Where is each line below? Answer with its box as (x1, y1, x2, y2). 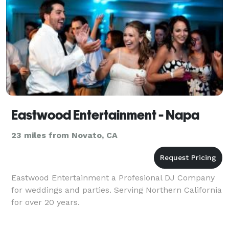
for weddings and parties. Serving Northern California (11, 185, 222, 195)
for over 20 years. (11, 197, 80, 207)
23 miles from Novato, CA (11, 130, 118, 140)
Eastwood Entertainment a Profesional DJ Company (11, 172, 215, 182)
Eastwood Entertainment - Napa (11, 107, 199, 123)
